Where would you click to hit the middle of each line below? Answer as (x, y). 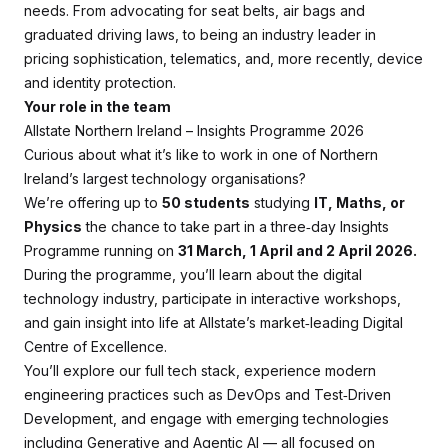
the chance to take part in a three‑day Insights (235, 226)
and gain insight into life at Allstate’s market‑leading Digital (213, 322)
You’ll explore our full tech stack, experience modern (200, 370)
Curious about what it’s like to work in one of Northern (201, 154)
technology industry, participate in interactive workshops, (212, 298)
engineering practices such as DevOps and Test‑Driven (207, 394)
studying (282, 202)
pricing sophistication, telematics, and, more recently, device (223, 58)
